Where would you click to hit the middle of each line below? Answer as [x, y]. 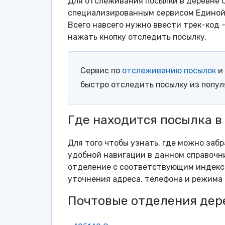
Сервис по [101, 71]
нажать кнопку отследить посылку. [137, 37]
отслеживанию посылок [169, 71]
